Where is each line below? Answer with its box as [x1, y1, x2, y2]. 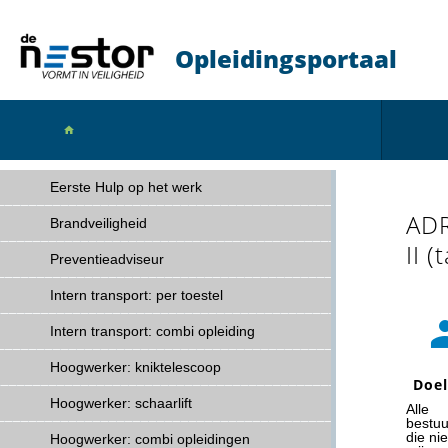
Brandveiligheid [50, 215, 147, 231]
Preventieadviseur [50, 251, 164, 267]
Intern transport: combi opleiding [50, 323, 255, 339]
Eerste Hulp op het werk [50, 179, 202, 195]
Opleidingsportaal [175, 42, 397, 75]
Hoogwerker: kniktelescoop [50, 359, 221, 375]
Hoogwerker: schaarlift [50, 395, 192, 411]
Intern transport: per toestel [50, 287, 223, 303]
